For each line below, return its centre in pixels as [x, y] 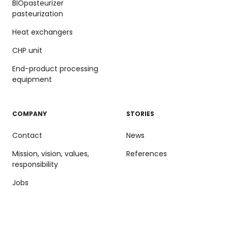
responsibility [35, 164]
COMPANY [30, 113]
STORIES [140, 113]
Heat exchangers [42, 32]
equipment [32, 79]
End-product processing [55, 68]
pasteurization [38, 13]
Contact [27, 135]
